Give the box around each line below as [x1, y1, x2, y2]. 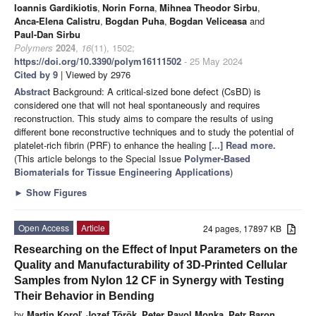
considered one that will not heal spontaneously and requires [14, 98, 260, 112]
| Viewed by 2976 [58, 68, 130, 82]
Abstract [14, 85, 53, 99]
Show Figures [23, 186, 87, 200]
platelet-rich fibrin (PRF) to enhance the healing [14, 138, 209, 152]
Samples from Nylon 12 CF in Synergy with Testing [14, 274, 284, 287]
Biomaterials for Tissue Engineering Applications [14, 165, 230, 179]
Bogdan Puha [105, 14, 164, 28]
